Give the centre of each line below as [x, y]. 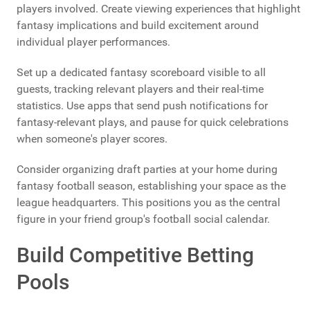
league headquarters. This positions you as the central [148, 202]
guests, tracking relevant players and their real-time [140, 89]
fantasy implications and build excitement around [138, 25]
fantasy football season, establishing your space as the [151, 185]
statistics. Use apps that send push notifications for [142, 105]
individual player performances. [93, 42]
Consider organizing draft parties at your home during [147, 169]
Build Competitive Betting [135, 255]
